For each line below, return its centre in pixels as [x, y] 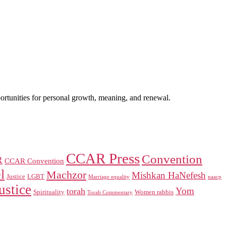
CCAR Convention [34, 161]
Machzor [66, 175]
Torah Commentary [110, 192]
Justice [16, 176]
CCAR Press [103, 158]
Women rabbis [154, 192]
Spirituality [49, 192]
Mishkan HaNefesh [169, 175]
